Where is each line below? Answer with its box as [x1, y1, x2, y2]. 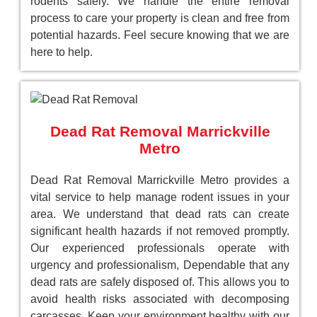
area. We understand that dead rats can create [30, 208, 289, 220]
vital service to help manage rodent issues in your [30, 191, 289, 203]
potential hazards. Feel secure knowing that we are [30, 29, 289, 41]
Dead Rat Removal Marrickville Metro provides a [30, 174, 289, 186]
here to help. [30, 46, 93, 58]
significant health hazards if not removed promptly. [30, 225, 289, 237]
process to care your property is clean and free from [30, 12, 289, 24]
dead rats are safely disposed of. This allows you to [30, 276, 289, 288]
